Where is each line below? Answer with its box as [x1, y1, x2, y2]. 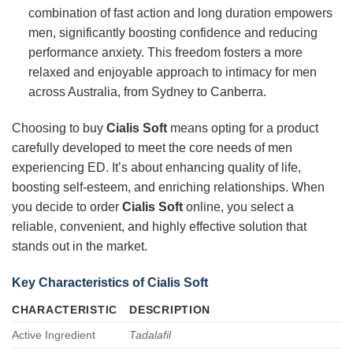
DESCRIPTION [129, 303, 211, 316]
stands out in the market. [12, 239, 147, 253]
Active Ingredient [12, 328, 95, 341]
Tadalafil [129, 328, 172, 341]
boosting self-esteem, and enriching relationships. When [12, 180, 325, 194]
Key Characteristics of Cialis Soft [12, 275, 208, 289]
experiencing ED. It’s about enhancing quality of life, [12, 160, 301, 174]
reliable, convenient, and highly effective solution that [12, 219, 307, 233]
